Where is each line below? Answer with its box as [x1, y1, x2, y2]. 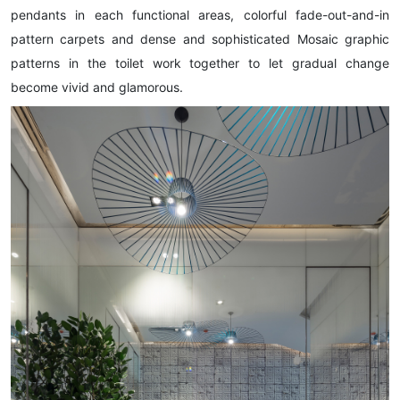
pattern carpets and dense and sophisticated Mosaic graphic [11, 31, 389, 47]
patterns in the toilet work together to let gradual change [11, 55, 389, 71]
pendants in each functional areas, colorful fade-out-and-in [11, 7, 389, 23]
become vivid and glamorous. [11, 79, 183, 96]
